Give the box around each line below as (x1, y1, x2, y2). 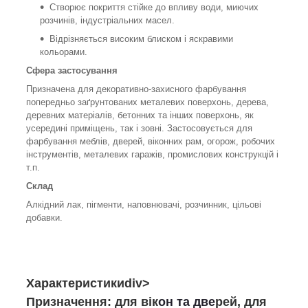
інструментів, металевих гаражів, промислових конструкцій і (26, 148, 278, 159)
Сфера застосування (26, 65, 118, 76)
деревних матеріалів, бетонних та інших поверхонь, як (26, 109, 254, 120)
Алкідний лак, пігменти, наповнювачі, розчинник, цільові (26, 199, 261, 210)
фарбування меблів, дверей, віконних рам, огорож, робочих (26, 135, 275, 146)
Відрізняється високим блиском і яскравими (49, 33, 233, 44)
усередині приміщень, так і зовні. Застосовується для (26, 122, 252, 133)
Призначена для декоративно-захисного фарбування (26, 83, 246, 94)
